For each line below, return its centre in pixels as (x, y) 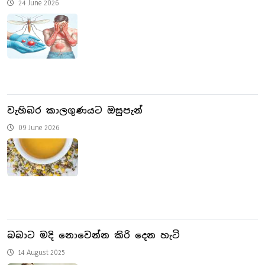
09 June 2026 (38, 127)
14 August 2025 (41, 252)
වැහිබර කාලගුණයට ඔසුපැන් (75, 110)
